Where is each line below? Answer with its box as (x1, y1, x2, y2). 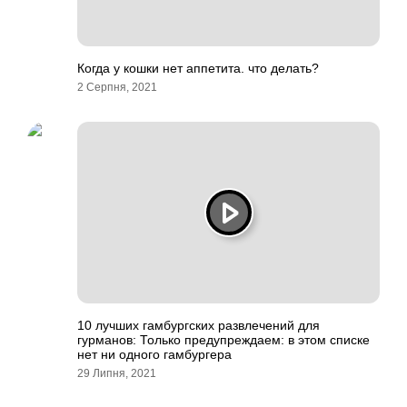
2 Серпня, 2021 (77, 81, 157, 94)
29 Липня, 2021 (77, 367, 156, 380)
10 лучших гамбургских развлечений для (77, 318, 320, 333)
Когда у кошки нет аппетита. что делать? (77, 61, 319, 75)
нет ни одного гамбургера (77, 347, 232, 362)
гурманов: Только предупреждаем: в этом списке (77, 333, 370, 347)
